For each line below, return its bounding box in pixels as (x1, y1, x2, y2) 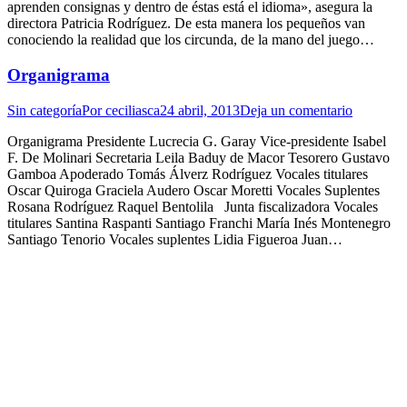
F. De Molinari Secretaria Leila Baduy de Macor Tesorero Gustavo (7, 149, 390, 165)
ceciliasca (105, 102, 160, 118)
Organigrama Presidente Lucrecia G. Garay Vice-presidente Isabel (7, 133, 386, 149)
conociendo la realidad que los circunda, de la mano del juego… (7, 32, 374, 48)
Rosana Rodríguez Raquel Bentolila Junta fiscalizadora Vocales (7, 198, 378, 214)
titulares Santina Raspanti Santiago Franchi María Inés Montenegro (7, 214, 391, 231)
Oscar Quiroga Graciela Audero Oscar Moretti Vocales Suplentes (7, 182, 380, 198)
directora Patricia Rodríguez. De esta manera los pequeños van (7, 15, 365, 32)
